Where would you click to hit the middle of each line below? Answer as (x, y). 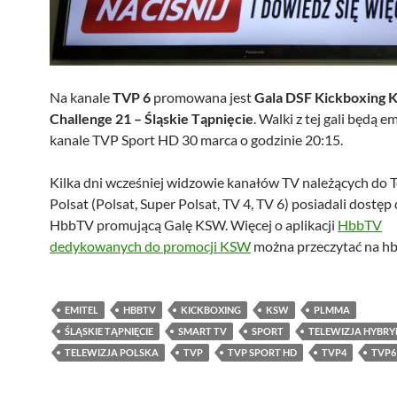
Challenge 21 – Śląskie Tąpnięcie (152, 119)
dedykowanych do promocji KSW (150, 246)
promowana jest (202, 97)
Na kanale (81, 97)
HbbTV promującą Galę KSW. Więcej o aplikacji (194, 225)
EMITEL (82, 310)
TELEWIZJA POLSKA (112, 353)
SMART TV (202, 331)
